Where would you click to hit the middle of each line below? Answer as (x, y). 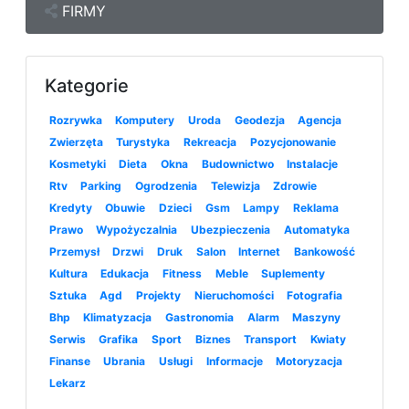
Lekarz (67, 383)
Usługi (175, 362)
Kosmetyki (77, 164)
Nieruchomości (234, 296)
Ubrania (125, 362)
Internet (260, 252)
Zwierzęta (76, 142)
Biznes (213, 340)
